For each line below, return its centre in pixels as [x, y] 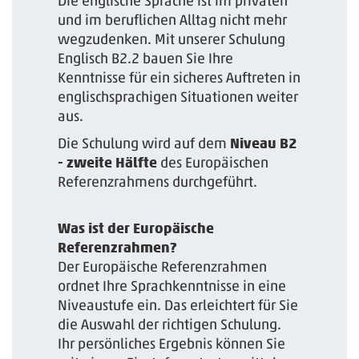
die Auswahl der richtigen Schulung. [170, 324]
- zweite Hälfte [108, 162]
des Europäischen [213, 162]
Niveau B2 [264, 143]
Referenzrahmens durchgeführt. [158, 182]
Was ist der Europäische [136, 228]
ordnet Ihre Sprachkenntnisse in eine [172, 286]
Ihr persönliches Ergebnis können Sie [172, 343]
